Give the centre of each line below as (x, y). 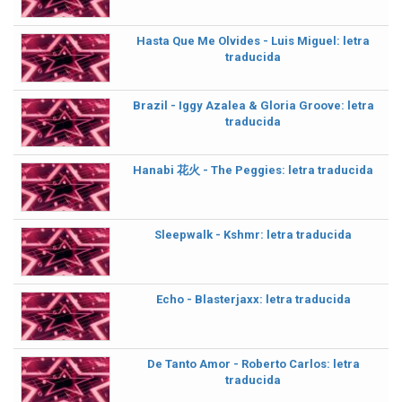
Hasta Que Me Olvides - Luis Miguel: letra (253, 41)
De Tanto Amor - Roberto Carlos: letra (253, 364)
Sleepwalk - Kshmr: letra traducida (253, 235)
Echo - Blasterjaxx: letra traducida (253, 299)
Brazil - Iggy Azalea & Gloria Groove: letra (253, 105)
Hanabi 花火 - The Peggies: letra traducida (253, 170)
